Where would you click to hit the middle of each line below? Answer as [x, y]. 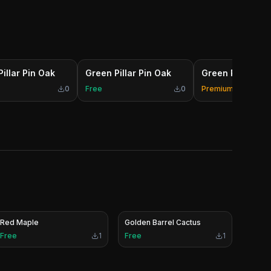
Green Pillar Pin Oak [128, 73]
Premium [217, 89]
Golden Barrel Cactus [162, 222]
